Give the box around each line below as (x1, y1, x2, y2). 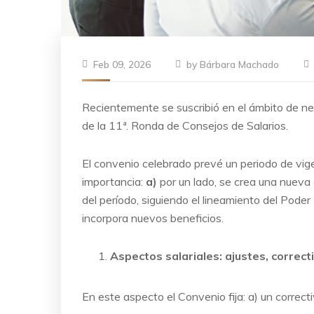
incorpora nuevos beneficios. (82, 210, 224, 225)
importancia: (82, 174, 146, 189)
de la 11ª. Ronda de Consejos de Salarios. (82, 118, 288, 132)
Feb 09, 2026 (93, 57, 151, 71)
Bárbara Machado (200, 57, 279, 71)
